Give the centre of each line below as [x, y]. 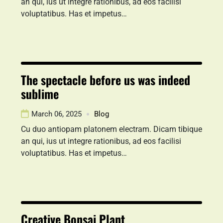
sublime [40, 94]
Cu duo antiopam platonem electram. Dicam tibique [111, 129]
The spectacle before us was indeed [106, 80]
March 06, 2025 [56, 114]
